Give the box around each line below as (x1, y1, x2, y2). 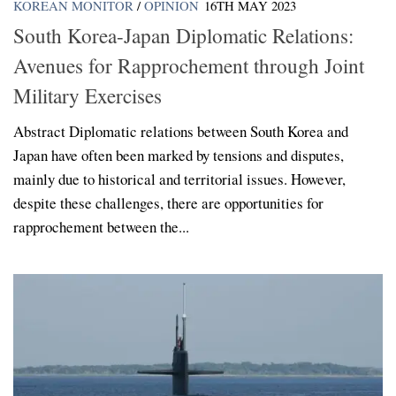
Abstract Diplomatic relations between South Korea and (13, 121, 348, 142)
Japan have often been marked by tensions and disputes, (13, 145, 344, 166)
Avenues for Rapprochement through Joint (13, 51, 364, 80)
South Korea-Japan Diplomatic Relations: (13, 21, 354, 50)
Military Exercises (13, 81, 162, 110)
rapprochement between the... (13, 217, 189, 238)
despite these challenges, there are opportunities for (13, 193, 324, 214)
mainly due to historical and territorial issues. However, (13, 169, 346, 190)
